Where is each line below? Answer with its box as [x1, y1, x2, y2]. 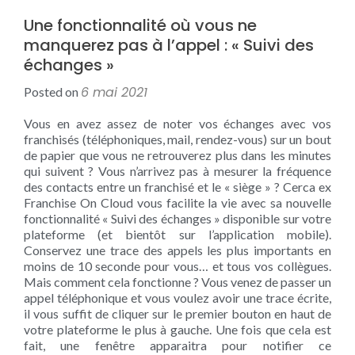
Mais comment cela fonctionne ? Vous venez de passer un [24, 274, 331, 289]
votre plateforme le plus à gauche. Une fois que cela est [24, 322, 331, 337]
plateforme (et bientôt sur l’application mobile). [24, 227, 331, 242]
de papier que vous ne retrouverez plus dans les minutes [24, 147, 331, 162]
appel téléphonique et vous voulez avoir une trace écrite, [24, 290, 331, 305]
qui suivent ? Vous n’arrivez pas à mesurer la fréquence [24, 163, 331, 178]
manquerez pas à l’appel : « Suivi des [24, 34, 314, 56]
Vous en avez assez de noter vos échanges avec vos [24, 116, 331, 131]
